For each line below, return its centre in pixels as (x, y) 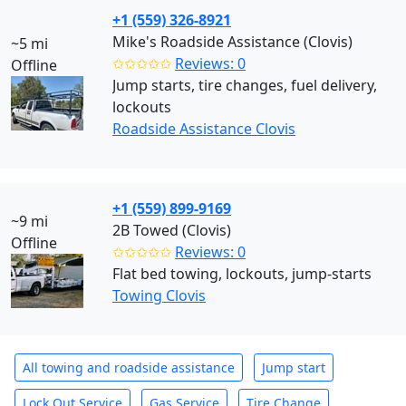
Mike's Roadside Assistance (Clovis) (232, 42)
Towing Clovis (159, 295)
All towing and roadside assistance (129, 367)
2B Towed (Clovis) (172, 230)
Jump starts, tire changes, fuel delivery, (245, 85)
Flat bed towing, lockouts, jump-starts (242, 274)
